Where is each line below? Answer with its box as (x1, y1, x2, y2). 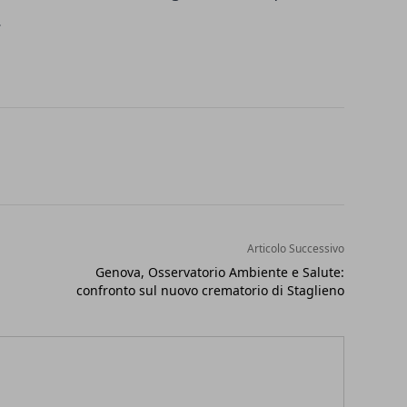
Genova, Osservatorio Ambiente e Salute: (94, 263, 344, 281)
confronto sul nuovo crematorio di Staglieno (75, 282, 344, 299)
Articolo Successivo (246, 241, 344, 256)
